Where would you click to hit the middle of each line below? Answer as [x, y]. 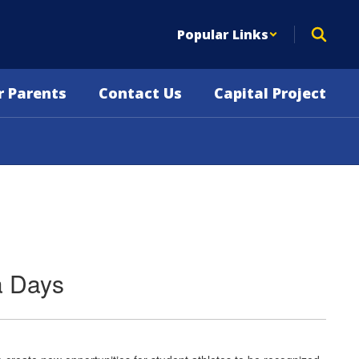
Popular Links [223, 34]
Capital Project [270, 93]
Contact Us [140, 93]
